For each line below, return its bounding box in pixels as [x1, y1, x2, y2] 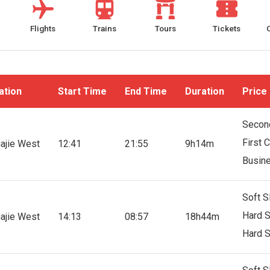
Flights [30, 24, 56, 33]
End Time [125, 86, 168, 97]
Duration [185, 86, 225, 97]
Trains [92, 24, 116, 33]
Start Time [58, 86, 107, 97]
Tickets [213, 24, 241, 33]
